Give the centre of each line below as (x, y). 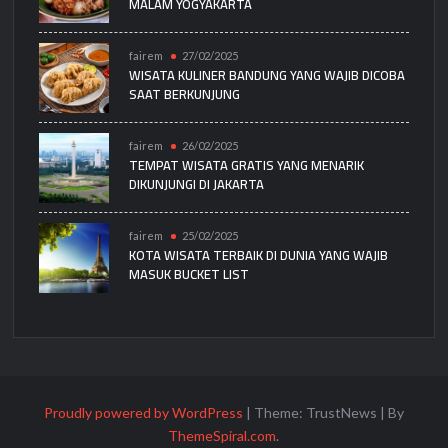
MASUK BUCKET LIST (189, 274)
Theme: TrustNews (316, 412)
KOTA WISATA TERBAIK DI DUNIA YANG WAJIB (259, 255)
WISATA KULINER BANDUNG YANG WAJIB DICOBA (267, 75)
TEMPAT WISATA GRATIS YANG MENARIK (247, 165)
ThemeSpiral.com (222, 435)
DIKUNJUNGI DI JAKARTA (197, 184)
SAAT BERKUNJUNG (185, 94)
